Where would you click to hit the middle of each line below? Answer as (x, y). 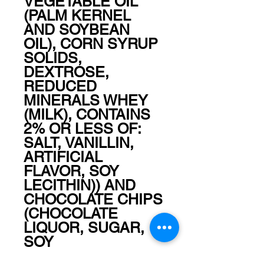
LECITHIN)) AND (80, 185)
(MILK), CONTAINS (87, 114)
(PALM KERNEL (77, 15)
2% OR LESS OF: (82, 128)
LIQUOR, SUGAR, (84, 227)
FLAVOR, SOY (71, 171)
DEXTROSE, (66, 72)
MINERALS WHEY (86, 100)
